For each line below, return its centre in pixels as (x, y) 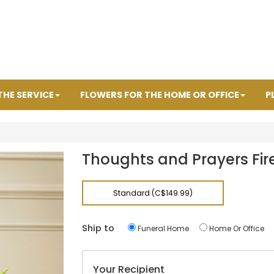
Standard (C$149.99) (153, 193)
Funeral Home (162, 228)
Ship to (98, 228)
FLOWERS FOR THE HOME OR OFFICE (159, 95)
